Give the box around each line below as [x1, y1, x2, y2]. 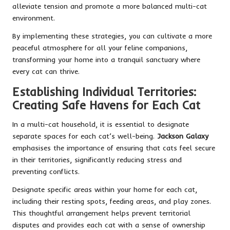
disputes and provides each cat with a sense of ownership [12, 220, 205, 229]
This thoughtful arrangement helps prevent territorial [12, 208, 190, 217]
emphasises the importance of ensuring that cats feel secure [12, 143, 215, 152]
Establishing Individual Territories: [12, 84, 196, 99]
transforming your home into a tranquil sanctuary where [12, 54, 200, 64]
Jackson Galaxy [157, 131, 208, 140]
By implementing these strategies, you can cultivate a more [12, 31, 212, 40]
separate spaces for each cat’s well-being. [12, 131, 157, 140]
